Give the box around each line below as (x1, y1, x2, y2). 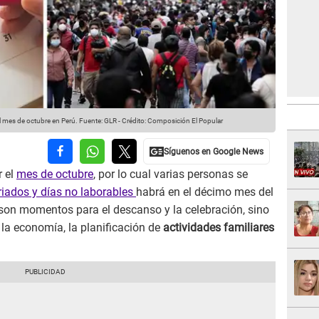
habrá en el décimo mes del (136, 185, 273, 199)
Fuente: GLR (78, 117, 117, 125)
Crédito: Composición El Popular (122, 117, 223, 125)
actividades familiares (160, 221, 274, 235)
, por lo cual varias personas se (93, 167, 248, 182)
